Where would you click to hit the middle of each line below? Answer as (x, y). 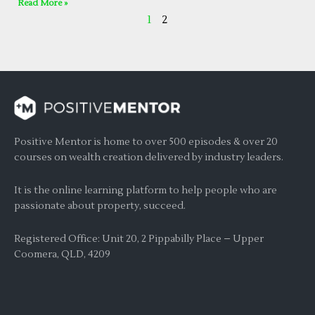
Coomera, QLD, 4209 (62, 254)
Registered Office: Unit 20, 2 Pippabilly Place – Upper (139, 239)
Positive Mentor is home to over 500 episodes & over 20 (146, 142)
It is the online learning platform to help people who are (146, 190)
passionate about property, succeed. (100, 206)
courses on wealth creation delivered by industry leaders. (149, 157)
